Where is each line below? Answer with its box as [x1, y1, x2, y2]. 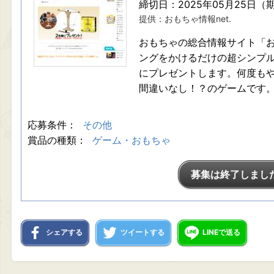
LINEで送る [202, 227, 240, 237]
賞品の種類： [28, 133, 89, 146]
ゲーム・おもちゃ [92, 133, 171, 146]
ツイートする [120, 227, 165, 237]
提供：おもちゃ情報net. [139, 13, 231, 24]
